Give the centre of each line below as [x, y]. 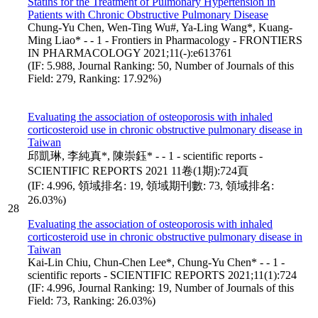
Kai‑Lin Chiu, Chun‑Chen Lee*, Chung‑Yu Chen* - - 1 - [156, 262]
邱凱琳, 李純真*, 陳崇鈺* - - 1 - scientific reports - [145, 155]
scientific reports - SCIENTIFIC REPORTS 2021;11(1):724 [162, 275]
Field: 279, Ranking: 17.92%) [94, 78]
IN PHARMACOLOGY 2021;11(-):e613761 [130, 53]
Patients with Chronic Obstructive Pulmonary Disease [148, 14]
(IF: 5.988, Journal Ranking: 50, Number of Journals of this [161, 65]
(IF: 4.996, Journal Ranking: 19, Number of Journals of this [161, 287]
